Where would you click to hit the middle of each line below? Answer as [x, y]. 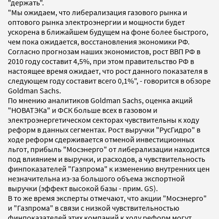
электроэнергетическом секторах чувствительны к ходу [103, 120]
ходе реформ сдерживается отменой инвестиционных [101, 139]
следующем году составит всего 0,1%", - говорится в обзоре [109, 80]
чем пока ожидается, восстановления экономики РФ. [99, 41]
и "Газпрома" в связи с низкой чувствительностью [94, 208]
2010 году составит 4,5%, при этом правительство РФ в [101, 61]
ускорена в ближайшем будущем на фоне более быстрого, [108, 32]
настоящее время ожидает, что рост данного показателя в [108, 71]
